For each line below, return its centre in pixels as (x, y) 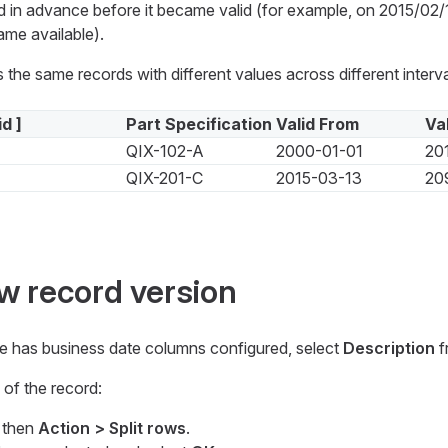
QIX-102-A (164, 151)
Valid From (317, 124)
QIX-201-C (164, 178)
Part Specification (198, 124)
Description (388, 348)
